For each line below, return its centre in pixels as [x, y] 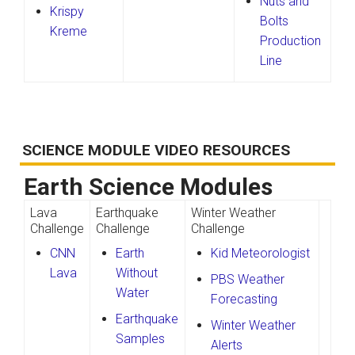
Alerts [227, 345]
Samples [141, 338]
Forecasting [244, 299]
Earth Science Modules [148, 186]
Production [291, 41]
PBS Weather [248, 279]
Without [137, 273]
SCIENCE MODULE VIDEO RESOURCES [156, 150]
